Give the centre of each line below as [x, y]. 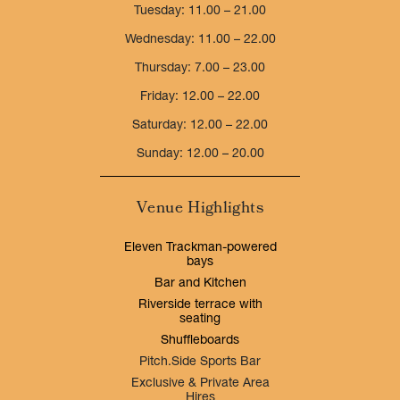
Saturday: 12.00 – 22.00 [200, 126]
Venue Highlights [200, 208]
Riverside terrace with [200, 305]
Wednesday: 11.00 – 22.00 [200, 40]
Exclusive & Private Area [200, 384]
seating [200, 320]
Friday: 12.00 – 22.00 [200, 97]
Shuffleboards [200, 341]
